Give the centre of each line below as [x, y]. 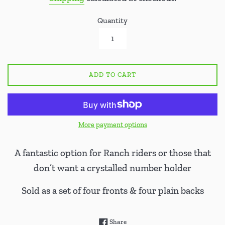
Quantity [113, 21]
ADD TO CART [113, 75]
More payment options [113, 125]
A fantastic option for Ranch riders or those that [113, 153]
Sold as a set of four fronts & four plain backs [113, 191]
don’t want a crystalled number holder [113, 168]
